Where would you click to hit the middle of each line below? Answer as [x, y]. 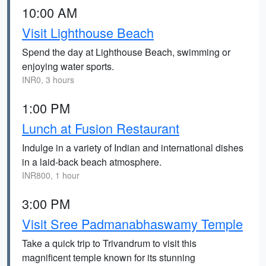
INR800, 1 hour [51, 175]
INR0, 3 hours [48, 80]
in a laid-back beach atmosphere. [92, 162]
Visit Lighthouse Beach [88, 32]
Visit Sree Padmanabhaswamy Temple [132, 224]
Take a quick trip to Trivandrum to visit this [109, 243]
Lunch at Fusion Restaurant [101, 128]
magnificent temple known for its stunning [109, 257]
